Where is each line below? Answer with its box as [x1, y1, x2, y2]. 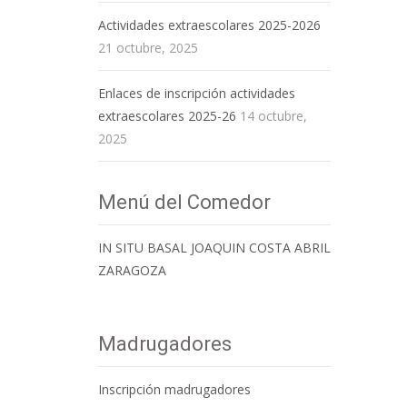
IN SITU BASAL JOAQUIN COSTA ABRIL [98, 239, 331, 257]
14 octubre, [240, 107, 307, 125]
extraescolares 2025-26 [98, 107, 236, 125]
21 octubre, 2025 [98, 39, 198, 57]
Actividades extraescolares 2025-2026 [98, 16, 321, 35]
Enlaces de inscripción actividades [98, 84, 295, 103]
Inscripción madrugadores [98, 381, 251, 399]
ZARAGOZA [98, 262, 166, 280]
